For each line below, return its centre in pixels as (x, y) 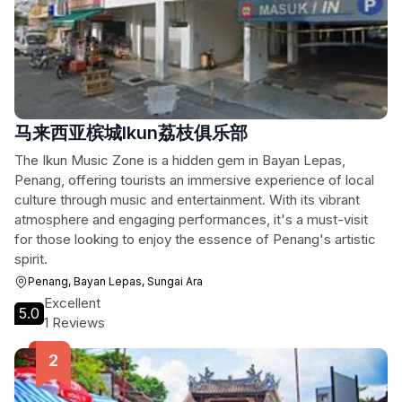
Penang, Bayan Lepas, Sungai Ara (115, 281)
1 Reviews (74, 323)
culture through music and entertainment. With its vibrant (187, 200)
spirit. (31, 259)
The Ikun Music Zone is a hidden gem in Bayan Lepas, (180, 160)
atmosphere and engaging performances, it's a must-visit (191, 219)
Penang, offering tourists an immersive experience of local (194, 180)
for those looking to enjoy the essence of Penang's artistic (195, 239)
